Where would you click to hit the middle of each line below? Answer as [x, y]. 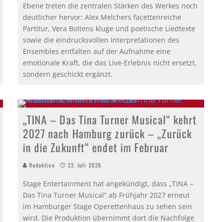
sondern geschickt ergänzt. [67, 74]
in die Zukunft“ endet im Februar [95, 147]
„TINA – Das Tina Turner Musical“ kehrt [110, 119]
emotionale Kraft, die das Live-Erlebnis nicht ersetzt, [110, 62]
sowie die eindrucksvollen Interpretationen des [101, 40]
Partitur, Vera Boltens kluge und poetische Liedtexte [109, 28]
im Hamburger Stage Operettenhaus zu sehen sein [107, 206]
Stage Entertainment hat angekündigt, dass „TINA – [108, 183]
